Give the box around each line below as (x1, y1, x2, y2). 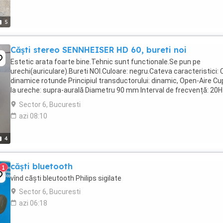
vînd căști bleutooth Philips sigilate (10, 174, 121, 182)
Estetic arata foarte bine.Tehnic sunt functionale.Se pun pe (10, 58, 201, 66)
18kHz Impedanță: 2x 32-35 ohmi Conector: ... (10, 96, 153, 104)
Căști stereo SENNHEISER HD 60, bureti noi (10, 45, 187, 55)
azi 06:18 (19, 199, 47, 207)
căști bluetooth (10, 161, 73, 171)
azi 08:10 (19, 112, 47, 120)
